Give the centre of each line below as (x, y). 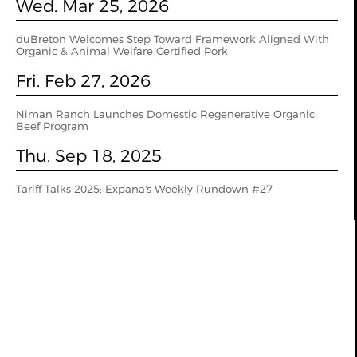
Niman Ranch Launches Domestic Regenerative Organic (165, 114)
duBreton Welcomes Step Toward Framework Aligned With (173, 39)
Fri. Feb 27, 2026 (83, 80)
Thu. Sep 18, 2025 (89, 155)
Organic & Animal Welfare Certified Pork (122, 51)
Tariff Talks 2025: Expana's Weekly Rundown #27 (144, 189)
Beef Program (52, 126)
